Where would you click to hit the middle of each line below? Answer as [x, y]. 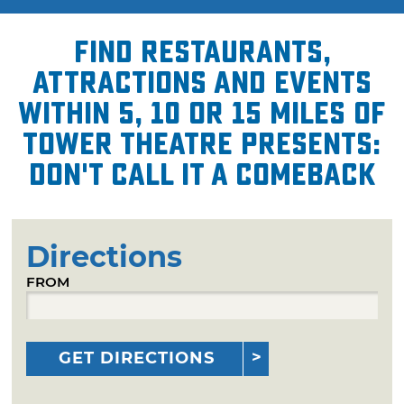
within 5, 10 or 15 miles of [202, 113]
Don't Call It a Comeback [202, 174]
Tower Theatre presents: [202, 144]
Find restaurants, [202, 52]
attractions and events [202, 83]
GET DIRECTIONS [137, 358]
